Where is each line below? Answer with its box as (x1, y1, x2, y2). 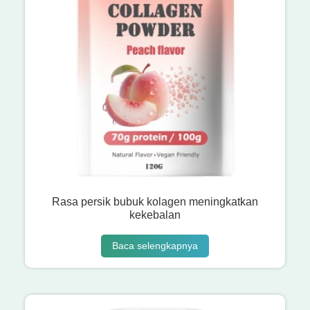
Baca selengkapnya (112, 239, 198, 251)
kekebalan (129, 209, 181, 221)
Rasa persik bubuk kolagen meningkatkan (52, 196, 258, 208)
